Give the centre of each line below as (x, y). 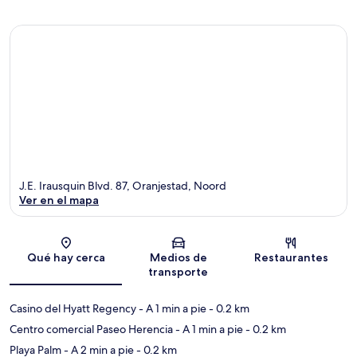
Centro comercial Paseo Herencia (91, 330)
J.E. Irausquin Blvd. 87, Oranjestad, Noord (123, 186)
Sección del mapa (218, 248)
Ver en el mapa (59, 200)
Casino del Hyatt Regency (73, 309)
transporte (178, 272)
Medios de (178, 258)
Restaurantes (291, 258)
